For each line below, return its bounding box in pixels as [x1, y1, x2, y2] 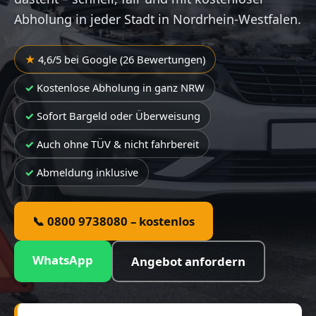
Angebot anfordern [131, 253, 245, 269]
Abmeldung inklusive [37, 165, 138, 179]
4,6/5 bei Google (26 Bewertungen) [38, 52, 205, 66]
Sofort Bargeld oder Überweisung [37, 109, 200, 123]
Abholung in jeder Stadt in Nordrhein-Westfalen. [14, 11, 301, 28]
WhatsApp [32, 252, 93, 268]
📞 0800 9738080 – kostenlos [32, 213, 195, 229]
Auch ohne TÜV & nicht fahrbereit [37, 137, 199, 151]
